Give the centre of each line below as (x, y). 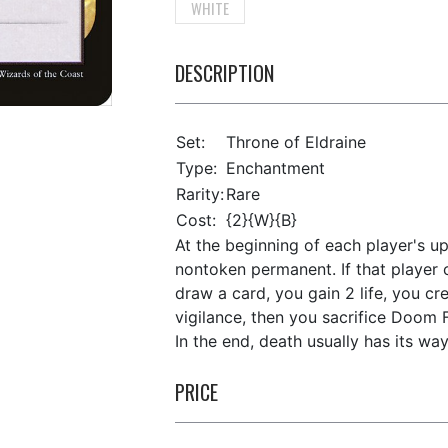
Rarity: (199, 194)
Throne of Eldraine (295, 142)
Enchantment (275, 168)
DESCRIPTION (224, 73)
